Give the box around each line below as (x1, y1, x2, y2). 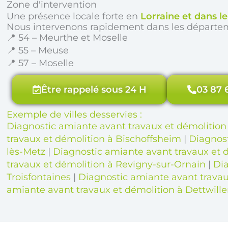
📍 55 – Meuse (7, 44, 69, 56)
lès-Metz (7, 146, 46, 157)
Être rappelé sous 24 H (41, 83, 147, 95)
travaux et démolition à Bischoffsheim (7, 133, 182, 145)
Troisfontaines (7, 171, 71, 183)
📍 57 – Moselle (7, 57, 74, 69)
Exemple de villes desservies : (7, 108, 142, 120)
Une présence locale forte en (7, 10, 141, 22)
